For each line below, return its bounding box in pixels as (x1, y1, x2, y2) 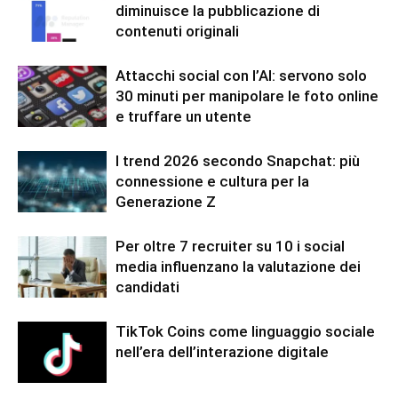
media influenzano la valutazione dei (115, 258, 361, 275)
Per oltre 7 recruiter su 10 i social (115, 237, 345, 255)
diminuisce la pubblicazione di (115, 2, 320, 20)
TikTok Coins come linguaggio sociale (115, 322, 375, 340)
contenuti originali (115, 22, 239, 40)
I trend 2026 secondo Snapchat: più (115, 152, 360, 170)
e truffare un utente (115, 107, 251, 125)
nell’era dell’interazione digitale (115, 343, 329, 361)
